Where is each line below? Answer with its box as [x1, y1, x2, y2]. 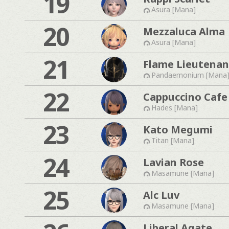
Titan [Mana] [151, 135, 194, 145]
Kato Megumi [143, 122, 213, 136]
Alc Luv [143, 188, 179, 202]
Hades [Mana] [151, 102, 198, 112]
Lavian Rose [143, 155, 204, 169]
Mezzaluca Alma [143, 24, 225, 38]
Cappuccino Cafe [143, 89, 227, 104]
